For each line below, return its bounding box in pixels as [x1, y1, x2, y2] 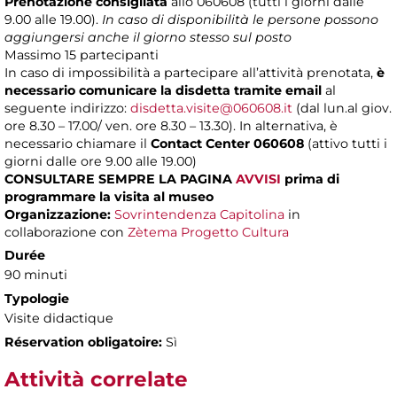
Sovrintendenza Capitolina [114, 206, 284, 223]
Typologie [4, 291, 69, 307]
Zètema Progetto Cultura [128, 224, 289, 241]
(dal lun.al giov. [292, 100, 392, 117]
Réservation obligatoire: [4, 334, 162, 351]
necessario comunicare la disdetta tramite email [4, 82, 325, 99]
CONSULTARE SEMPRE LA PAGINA [4, 171, 236, 188]
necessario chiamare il [4, 136, 151, 152]
